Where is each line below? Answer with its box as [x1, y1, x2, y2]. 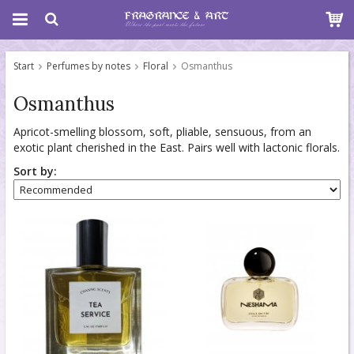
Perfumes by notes [47, 59, 130, 73]
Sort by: [13, 164, 57, 179]
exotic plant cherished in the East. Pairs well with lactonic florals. [13, 140, 340, 155]
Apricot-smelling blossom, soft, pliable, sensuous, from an [13, 124, 311, 139]
